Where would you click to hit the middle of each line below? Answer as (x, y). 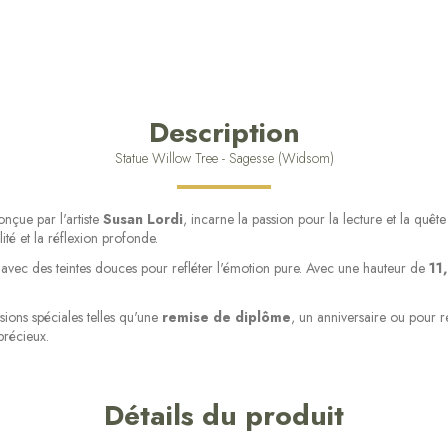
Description (224, 132)
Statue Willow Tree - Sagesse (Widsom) (224, 157)
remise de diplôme (226, 317)
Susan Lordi (142, 218)
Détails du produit (224, 416)
